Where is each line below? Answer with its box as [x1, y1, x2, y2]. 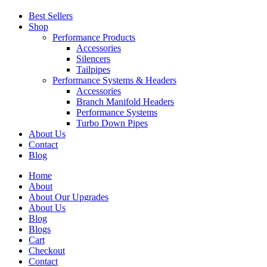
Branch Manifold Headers [76, 96, 174, 107]
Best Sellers [29, 10, 73, 21]
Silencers [76, 53, 110, 64]
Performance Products [52, 32, 135, 42]
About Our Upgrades [29, 191, 108, 202]
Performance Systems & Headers [52, 74, 176, 85]
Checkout [29, 245, 65, 256]
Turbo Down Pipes [76, 117, 148, 128]
